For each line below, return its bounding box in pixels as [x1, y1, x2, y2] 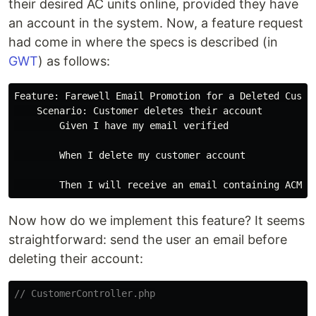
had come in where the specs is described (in [8, 35, 278, 50]
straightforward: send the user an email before [8, 232, 287, 248]
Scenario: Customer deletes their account [14, 105, 262, 117]
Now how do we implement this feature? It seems [8, 213, 305, 229]
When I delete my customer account [14, 150, 245, 162]
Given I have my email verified [14, 120, 229, 132]
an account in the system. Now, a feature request [8, 16, 303, 31]
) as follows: [38, 54, 110, 69]
